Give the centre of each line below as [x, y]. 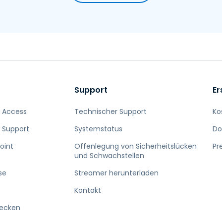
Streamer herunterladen [117, 173]
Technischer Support [111, 111]
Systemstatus [99, 129]
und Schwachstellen [110, 155]
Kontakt [88, 190]
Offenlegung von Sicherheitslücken [136, 146]
